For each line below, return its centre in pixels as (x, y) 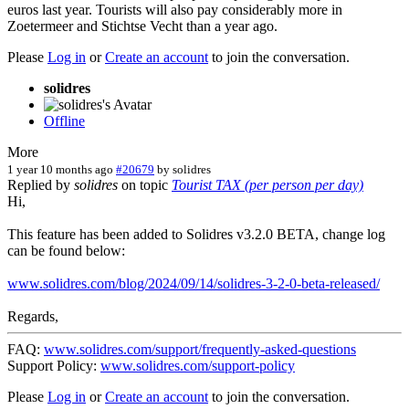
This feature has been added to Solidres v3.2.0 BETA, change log (196, 234)
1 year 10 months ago (60, 169)
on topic (145, 184)
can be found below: (66, 250)
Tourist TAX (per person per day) (267, 184)
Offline (64, 121)
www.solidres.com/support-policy (198, 365)
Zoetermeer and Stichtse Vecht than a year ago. (142, 26)
